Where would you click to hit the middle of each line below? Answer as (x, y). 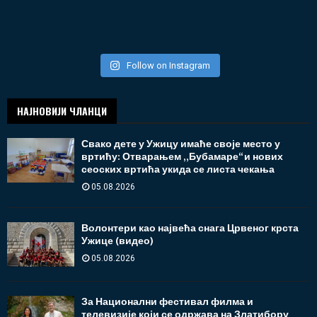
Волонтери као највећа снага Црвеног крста (190, 228)
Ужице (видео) (117, 241)
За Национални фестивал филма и (167, 302)
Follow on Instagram (169, 65)
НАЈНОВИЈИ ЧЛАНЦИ (62, 110)
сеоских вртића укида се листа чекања (178, 169)
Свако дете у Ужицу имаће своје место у (181, 144)
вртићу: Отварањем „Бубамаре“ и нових (182, 156)
